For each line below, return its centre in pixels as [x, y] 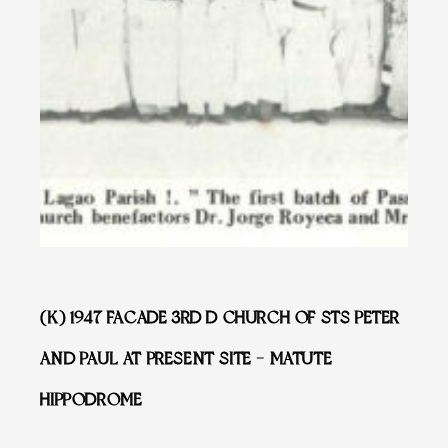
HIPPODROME [91, 399]
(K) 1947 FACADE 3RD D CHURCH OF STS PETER [220, 317]
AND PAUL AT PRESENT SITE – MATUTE [186, 358]
